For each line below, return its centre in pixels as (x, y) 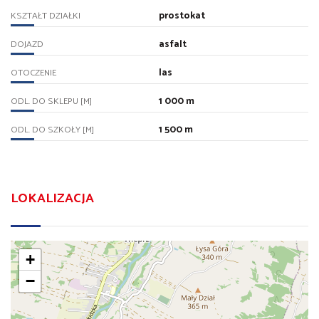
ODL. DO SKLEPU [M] (51, 102)
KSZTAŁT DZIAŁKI (46, 16)
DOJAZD (27, 45)
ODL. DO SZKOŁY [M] (52, 130)
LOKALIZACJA (52, 199)
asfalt (172, 45)
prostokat (182, 16)
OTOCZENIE (33, 73)
